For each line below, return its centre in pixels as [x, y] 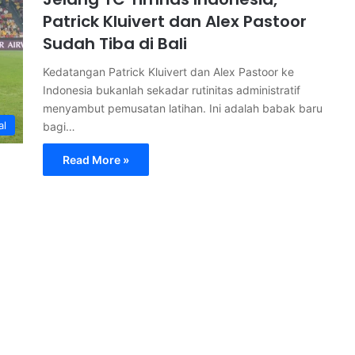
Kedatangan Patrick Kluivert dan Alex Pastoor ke [168, 71]
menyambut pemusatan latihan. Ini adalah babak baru [183, 108]
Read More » [96, 159]
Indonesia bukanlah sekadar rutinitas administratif [172, 90]
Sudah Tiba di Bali [115, 43]
